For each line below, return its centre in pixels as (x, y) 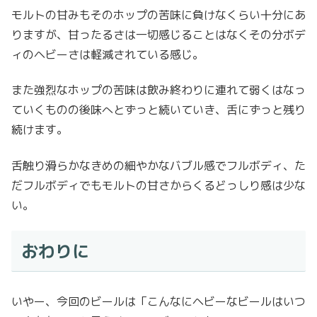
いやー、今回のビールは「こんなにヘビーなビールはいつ (158, 302)
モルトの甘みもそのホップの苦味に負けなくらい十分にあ (158, 15)
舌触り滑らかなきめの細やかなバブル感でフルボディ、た (158, 165)
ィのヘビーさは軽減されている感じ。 (108, 54)
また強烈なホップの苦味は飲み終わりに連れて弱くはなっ (158, 90)
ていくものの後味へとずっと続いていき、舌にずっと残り (158, 110)
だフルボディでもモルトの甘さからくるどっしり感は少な (158, 185)
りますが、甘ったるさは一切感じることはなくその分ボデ (158, 34)
